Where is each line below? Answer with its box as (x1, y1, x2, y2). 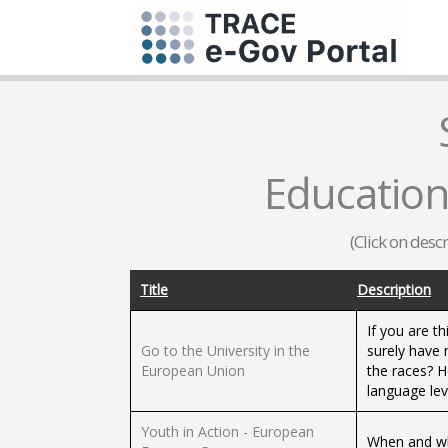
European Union (141, 361, 245, 380)
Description (357, 280, 431, 299)
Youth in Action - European (141, 422, 314, 441)
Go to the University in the (141, 341, 310, 360)
